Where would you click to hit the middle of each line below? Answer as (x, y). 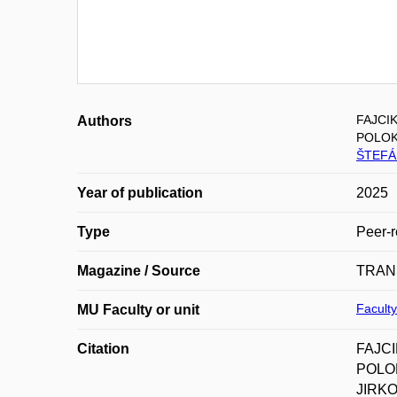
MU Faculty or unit (138, 310)
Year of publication (140, 193)
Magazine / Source (139, 271)
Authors (105, 121)
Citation (103, 349)
